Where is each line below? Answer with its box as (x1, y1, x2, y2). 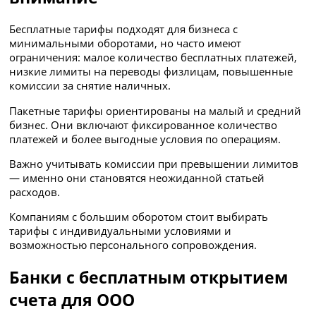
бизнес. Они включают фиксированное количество (9, 117, 278, 132)
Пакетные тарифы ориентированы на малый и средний (9, 103, 302, 118)
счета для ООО (9, 288, 135, 311)
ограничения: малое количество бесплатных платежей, (9, 50, 298, 65)
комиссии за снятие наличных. (9, 78, 171, 93)
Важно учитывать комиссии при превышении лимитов (9, 157, 299, 171)
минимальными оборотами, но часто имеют (9, 36, 242, 51)
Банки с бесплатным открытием (9, 265, 288, 288)
